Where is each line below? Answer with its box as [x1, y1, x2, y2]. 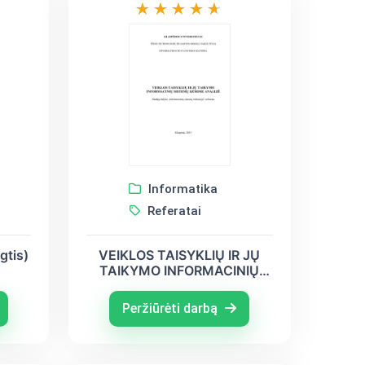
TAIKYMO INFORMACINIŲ [99, 262, 260, 279]
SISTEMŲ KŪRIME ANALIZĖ [93, 277, 266, 294]
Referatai [144, 203, 202, 218]
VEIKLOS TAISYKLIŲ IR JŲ [99, 246, 261, 263]
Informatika [145, 181, 218, 196]
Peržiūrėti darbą [122, 300, 222, 316]
